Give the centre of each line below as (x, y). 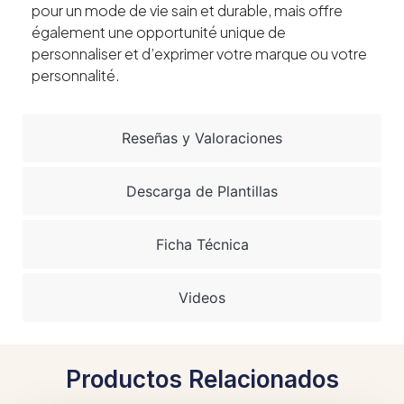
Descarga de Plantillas (202, 191)
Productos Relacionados (202, 379)
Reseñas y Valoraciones (202, 138)
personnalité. (76, 76)
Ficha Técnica (202, 244)
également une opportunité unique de (159, 32)
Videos (202, 297)
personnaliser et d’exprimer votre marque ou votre (199, 54)
